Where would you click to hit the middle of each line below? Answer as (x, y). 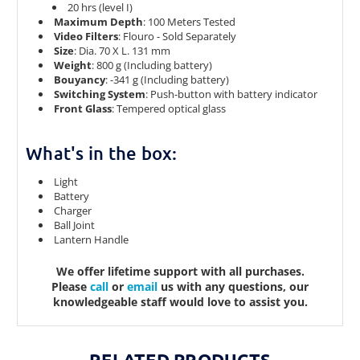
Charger (73, 210)
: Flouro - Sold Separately (178, 36)
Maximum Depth (99, 21)
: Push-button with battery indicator (232, 94)
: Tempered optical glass (169, 108)
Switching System (100, 94)
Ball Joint (75, 225)
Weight (73, 65)
